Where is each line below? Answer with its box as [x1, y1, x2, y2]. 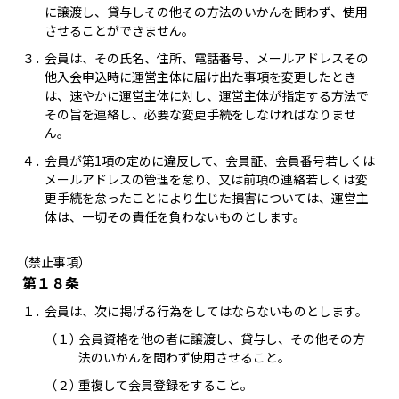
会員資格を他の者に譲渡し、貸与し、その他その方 [78, 330, 365, 347]
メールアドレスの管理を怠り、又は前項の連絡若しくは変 [44, 170, 368, 188]
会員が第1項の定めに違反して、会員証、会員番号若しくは [44, 151, 375, 169]
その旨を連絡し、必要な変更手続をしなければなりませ [44, 105, 356, 123]
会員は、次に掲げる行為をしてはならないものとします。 [44, 302, 368, 320]
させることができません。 [44, 21, 194, 39]
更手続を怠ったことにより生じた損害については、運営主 [44, 189, 369, 207]
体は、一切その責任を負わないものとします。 [44, 208, 305, 225]
